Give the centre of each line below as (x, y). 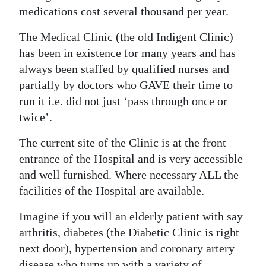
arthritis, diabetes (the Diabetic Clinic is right (129, 232)
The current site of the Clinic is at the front (123, 142)
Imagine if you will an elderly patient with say (131, 216)
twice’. (36, 117)
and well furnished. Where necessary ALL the (129, 175)
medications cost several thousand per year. (124, 11)
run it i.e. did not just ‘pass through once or (123, 101)
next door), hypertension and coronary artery (127, 248)
